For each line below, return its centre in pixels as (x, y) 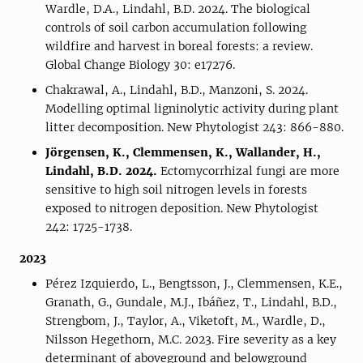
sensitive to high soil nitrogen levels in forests (176, 190)
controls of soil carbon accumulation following (176, 28)
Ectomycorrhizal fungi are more (250, 171)
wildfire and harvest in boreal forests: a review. (179, 46)
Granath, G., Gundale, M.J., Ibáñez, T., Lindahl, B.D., (191, 302)
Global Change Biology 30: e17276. (140, 65)
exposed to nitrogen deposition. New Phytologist (182, 208)
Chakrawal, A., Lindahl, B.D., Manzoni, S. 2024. (177, 90)
